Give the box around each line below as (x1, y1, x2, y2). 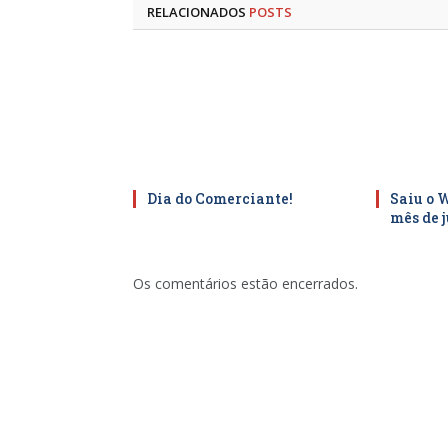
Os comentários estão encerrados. (133, 273, 358, 293)
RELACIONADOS (147, 2, 249, 21)
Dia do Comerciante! (147, 188, 293, 208)
